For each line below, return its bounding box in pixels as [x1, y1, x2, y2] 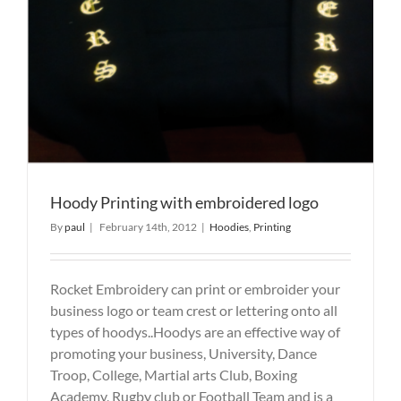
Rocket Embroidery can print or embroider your [50, 279, 340, 297]
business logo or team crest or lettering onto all [50, 301, 337, 319]
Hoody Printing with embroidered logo [50, 192, 319, 212]
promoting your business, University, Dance [50, 344, 317, 362]
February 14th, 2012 [99, 219, 197, 234]
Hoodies [209, 219, 249, 234]
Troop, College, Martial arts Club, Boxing [50, 365, 297, 383]
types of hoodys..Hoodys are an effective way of [50, 322, 340, 340]
